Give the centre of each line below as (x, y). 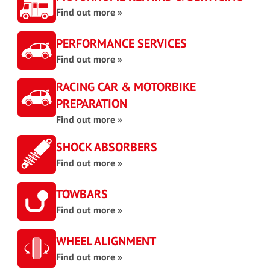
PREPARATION (92, 104)
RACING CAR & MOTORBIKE (126, 87)
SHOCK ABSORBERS (107, 147)
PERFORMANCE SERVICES (121, 43)
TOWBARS (82, 194)
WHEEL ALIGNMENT (106, 241)
